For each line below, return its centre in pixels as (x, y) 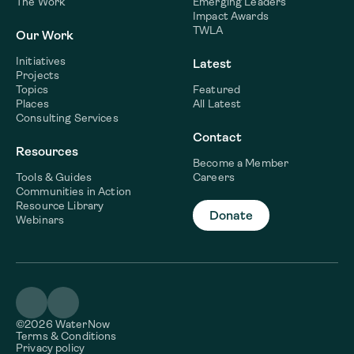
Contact (217, 137)
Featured (217, 89)
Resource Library (60, 205)
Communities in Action (73, 191)
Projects (38, 75)
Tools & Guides (54, 177)
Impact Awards (231, 15)
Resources (47, 151)
